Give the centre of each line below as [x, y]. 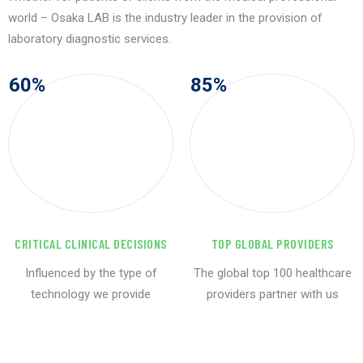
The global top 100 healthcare [272, 273]
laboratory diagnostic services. [90, 39]
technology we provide [91, 295]
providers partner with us [272, 295]
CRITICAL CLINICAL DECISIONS [91, 244]
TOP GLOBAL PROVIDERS [272, 244]
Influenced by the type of [91, 273]
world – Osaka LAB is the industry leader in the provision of [165, 18]
